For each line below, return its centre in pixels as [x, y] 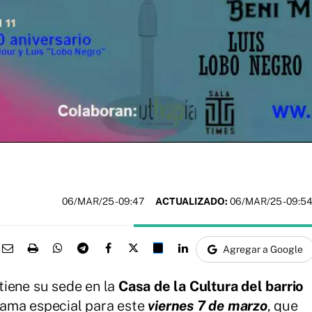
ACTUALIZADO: [192, 201]
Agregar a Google [263, 250]
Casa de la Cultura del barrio [211, 287]
